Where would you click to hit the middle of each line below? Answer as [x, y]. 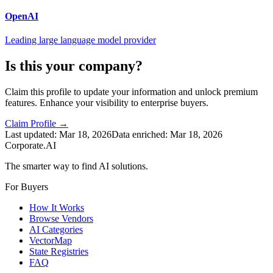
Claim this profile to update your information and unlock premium [131, 92]
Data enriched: [141, 135]
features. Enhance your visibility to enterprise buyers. [107, 103]
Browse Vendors [61, 219]
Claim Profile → [37, 124]
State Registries [59, 252]
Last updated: [32, 135]
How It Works [57, 208]
